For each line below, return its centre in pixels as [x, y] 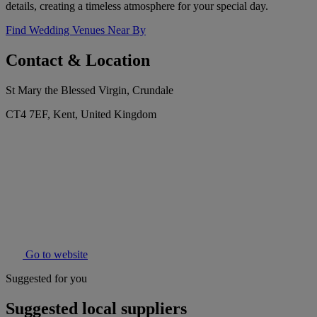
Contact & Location [78, 60]
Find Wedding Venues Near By [76, 30]
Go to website [55, 255]
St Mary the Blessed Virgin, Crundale [90, 91]
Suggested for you [46, 279]
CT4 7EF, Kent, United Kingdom [81, 115]
